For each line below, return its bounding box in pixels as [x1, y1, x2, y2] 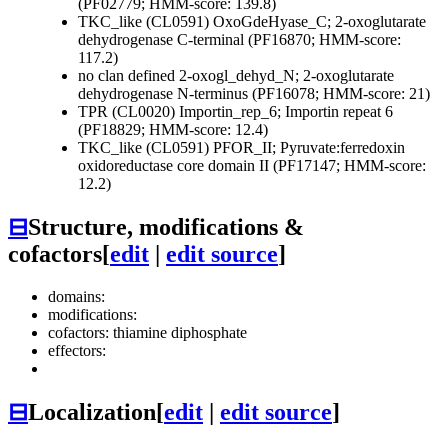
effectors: [48, 342, 106, 360]
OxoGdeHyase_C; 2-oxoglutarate [213, 13, 426, 31]
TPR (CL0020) [78, 103, 179, 121]
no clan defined [78, 67, 175, 85]
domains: [48, 288, 105, 306]
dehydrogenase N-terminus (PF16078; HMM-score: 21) [78, 85, 430, 103]
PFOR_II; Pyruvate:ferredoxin [213, 139, 405, 157]
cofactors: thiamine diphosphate [48, 324, 247, 342]
